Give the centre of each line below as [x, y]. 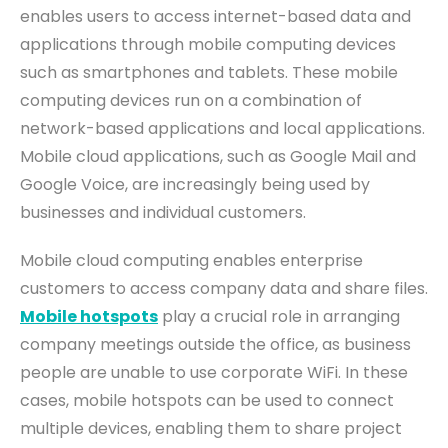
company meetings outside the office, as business [215, 345]
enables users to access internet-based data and [215, 17]
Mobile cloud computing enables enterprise [191, 261]
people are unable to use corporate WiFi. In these [214, 373]
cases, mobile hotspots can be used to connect [207, 401]
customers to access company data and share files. [224, 289]
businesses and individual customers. [163, 213]
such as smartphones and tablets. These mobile [209, 73]
